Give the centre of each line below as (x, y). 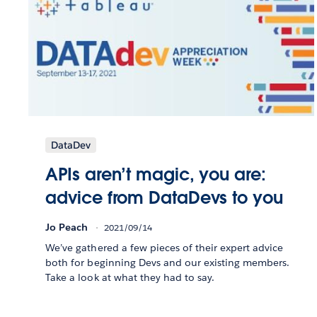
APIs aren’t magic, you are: (156, 174)
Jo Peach (67, 227)
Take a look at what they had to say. (130, 277)
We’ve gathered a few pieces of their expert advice (165, 247)
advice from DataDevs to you (164, 197)
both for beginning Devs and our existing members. (168, 262)
